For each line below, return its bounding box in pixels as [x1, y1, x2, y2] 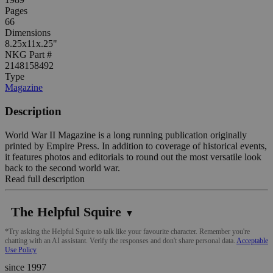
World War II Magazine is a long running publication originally [5, 129, 247, 140]
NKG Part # [5, 49, 52, 60]
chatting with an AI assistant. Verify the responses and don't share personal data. [5, 236, 236, 245]
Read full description [5, 173, 85, 184]
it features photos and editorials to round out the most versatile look [5, 151, 261, 162]
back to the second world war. [5, 162, 120, 173]
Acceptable [236, 236, 268, 245]
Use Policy [5, 245, 37, 254]
